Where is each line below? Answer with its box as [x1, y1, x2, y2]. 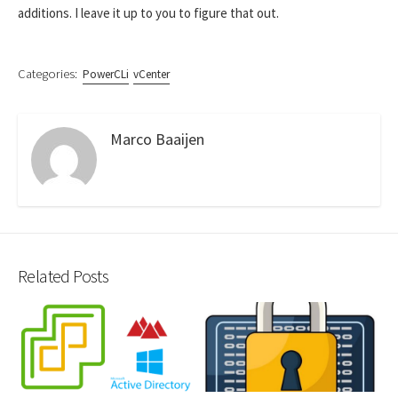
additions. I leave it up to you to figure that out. [18, 4, 279, 22]
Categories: [18, 66, 77, 83]
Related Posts [18, 265, 109, 288]
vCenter [133, 67, 171, 83]
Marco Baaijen [110, 129, 204, 150]
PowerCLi [82, 67, 129, 83]
